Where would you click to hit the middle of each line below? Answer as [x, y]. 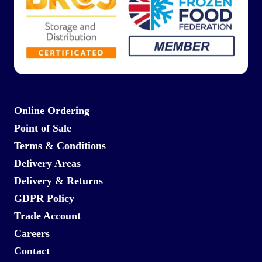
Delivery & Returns [58, 181]
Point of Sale [42, 128]
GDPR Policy [44, 198]
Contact [32, 251]
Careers [32, 233]
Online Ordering [51, 111]
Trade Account [47, 216]
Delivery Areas [47, 163]
